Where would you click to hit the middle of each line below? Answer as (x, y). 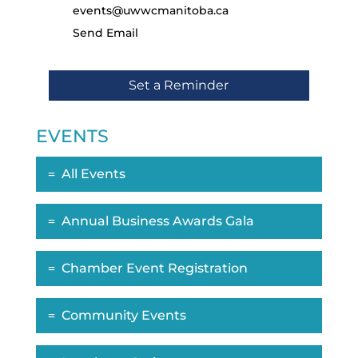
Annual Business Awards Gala (157, 221)
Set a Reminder (179, 86)
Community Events (123, 316)
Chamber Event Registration (154, 268)
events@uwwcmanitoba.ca (150, 11)
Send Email (105, 33)
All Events (93, 174)
